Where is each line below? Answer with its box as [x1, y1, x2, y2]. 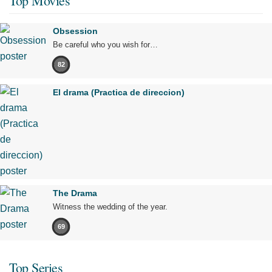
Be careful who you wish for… [53, 39, 158, 49]
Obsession [53, 25, 98, 36]
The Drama [53, 188, 97, 198]
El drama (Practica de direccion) [53, 87, 185, 97]
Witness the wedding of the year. [53, 202, 168, 211]
